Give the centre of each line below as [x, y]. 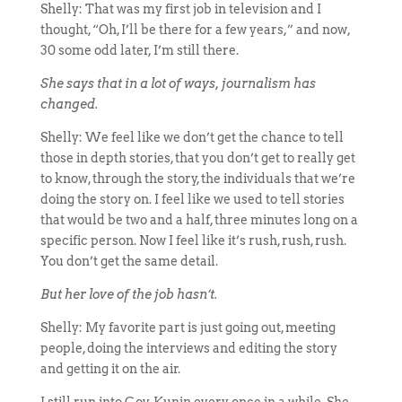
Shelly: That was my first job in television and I [180, 9]
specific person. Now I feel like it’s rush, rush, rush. [193, 240]
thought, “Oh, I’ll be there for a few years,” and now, [195, 30]
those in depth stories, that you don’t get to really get [197, 158]
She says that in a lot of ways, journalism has [178, 83]
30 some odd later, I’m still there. [139, 50]
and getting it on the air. [110, 369]
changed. [69, 104]
